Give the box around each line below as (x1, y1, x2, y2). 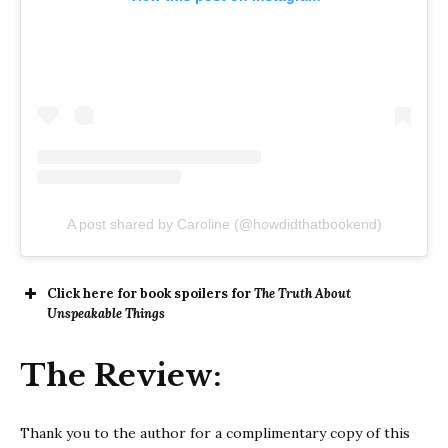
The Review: (20, 356, 230, 394)
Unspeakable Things (47, 305, 165, 323)
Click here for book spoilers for (47, 285, 254, 303)
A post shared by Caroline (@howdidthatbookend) (66, 216, 382, 233)
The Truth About (254, 285, 351, 303)
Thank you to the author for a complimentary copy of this (20, 423, 410, 442)
